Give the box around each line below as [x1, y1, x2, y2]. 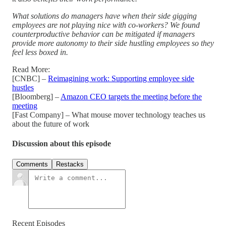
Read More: [12, 65, 50, 74]
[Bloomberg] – [12, 92, 61, 101]
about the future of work [12, 119, 89, 128]
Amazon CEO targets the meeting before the [61, 92, 202, 101]
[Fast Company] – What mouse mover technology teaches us [12, 110, 205, 119]
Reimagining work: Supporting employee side [48, 74, 194, 83]
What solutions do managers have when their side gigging [12, 11, 197, 20]
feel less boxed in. [12, 47, 68, 56]
